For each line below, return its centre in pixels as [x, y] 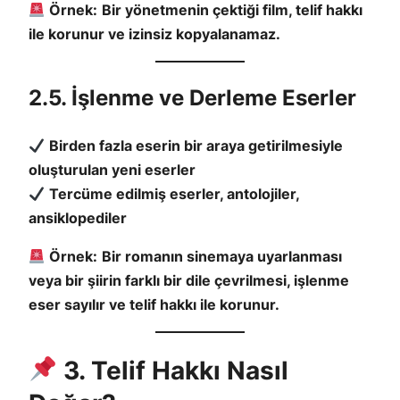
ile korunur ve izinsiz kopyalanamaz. [154, 34]
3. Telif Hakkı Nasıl [172, 370]
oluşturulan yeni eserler [112, 170]
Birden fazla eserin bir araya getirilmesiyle [196, 146]
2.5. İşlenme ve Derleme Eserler [192, 98]
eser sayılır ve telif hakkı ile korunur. [154, 305]
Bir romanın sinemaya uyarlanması [222, 257]
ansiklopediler [78, 218]
